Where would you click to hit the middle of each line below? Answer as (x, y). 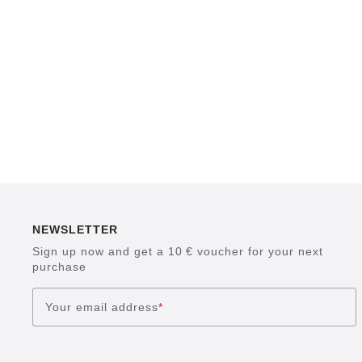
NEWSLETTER (75, 230)
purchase (59, 267)
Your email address (102, 307)
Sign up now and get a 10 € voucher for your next (178, 252)
